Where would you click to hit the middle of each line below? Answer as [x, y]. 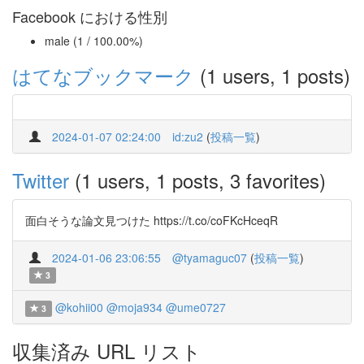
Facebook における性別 [90, 16]
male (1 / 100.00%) [94, 41]
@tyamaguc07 [210, 258]
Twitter [41, 180]
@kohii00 [79, 307]
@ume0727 [195, 307]
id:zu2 [188, 136]
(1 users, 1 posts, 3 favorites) [197, 180]
